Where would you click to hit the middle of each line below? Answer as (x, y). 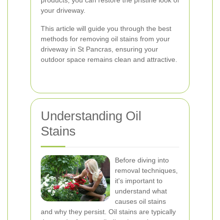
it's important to (139, 180)
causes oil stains (140, 201)
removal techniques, (146, 170)
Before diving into (142, 160)
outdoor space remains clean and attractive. (109, 59)
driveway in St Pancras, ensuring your (99, 49)
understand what (141, 191)
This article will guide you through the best (106, 28)
